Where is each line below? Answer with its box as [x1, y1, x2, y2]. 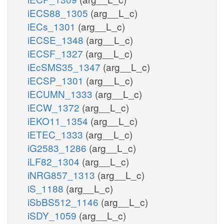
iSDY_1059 [27, 208, 79, 222]
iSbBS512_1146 [27, 194, 101, 208]
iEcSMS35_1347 [27, 59, 103, 73]
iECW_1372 [27, 100, 82, 114]
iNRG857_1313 [27, 167, 97, 181]
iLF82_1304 [27, 154, 82, 168]
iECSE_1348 [27, 32, 86, 46]
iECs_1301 [27, 19, 78, 33]
